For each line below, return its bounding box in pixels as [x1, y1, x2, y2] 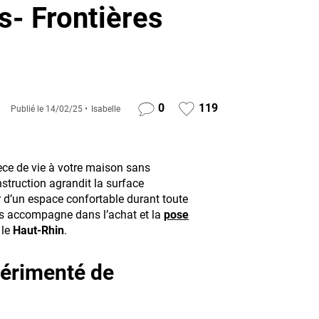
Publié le [10, 104, 46, 114]
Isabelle [90, 104, 120, 114]
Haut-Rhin [10, 224, 64, 237]
